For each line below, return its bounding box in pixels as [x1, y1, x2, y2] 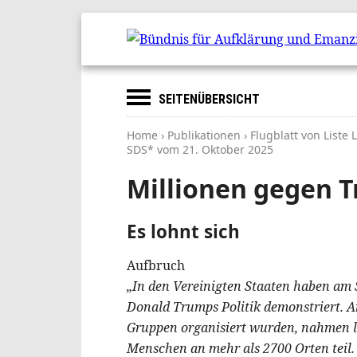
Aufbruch [127, 256, 185, 274]
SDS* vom [127, 142, 182, 157]
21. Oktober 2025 [182, 142, 273, 157]
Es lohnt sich [127, 218, 240, 244]
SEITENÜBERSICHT [159, 92, 260, 107]
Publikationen [167, 127, 241, 143]
